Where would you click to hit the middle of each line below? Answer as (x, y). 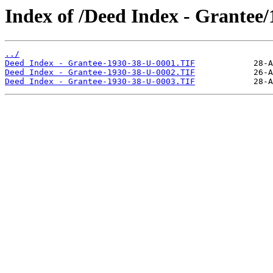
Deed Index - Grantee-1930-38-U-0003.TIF (100, 82)
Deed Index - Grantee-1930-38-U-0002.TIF (100, 73)
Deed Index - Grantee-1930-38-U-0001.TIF (100, 63)
